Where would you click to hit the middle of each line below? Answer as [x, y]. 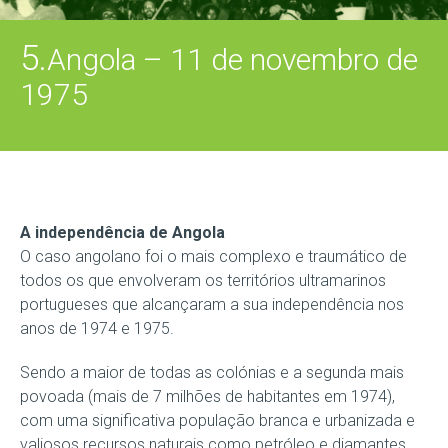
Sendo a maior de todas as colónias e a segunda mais [212, 372]
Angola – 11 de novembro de [232, 59]
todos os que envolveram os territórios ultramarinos [203, 280]
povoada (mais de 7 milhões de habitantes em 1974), [207, 396]
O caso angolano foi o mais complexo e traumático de [213, 256]
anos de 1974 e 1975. [97, 328]
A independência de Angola [122, 232]
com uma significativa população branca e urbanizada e [217, 420]
